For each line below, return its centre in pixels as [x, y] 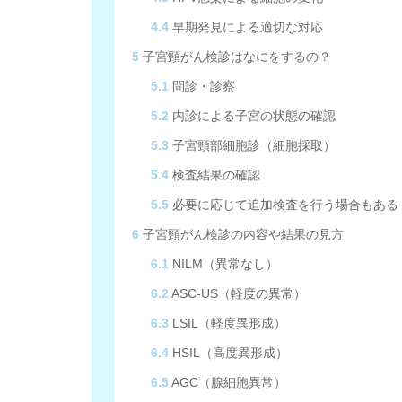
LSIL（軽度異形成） [228, 323]
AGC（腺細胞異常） [228, 382]
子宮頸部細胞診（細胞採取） [253, 145]
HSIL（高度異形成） [229, 353]
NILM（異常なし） [224, 264]
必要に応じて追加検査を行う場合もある [284, 205]
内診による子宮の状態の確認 [253, 116]
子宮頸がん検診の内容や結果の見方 [241, 234]
